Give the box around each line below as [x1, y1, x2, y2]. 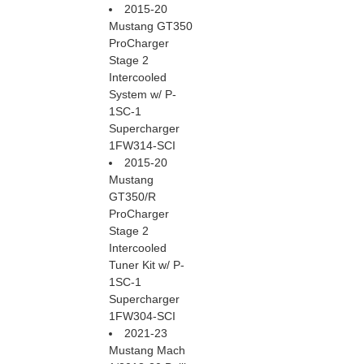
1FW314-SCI [109, 139, 175, 153]
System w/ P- [109, 88, 176, 102]
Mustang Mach [109, 344, 185, 357]
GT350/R [109, 190, 156, 204]
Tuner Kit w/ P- [109, 258, 184, 272]
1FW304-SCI [109, 310, 175, 323]
